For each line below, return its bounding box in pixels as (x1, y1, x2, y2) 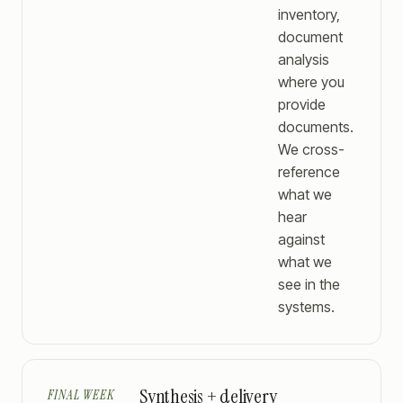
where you (278, 73, 345, 91)
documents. (278, 118, 354, 136)
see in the (278, 275, 340, 293)
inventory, (278, 5, 340, 23)
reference (278, 163, 340, 181)
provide (278, 95, 326, 113)
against (278, 230, 325, 248)
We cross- (278, 140, 345, 158)
